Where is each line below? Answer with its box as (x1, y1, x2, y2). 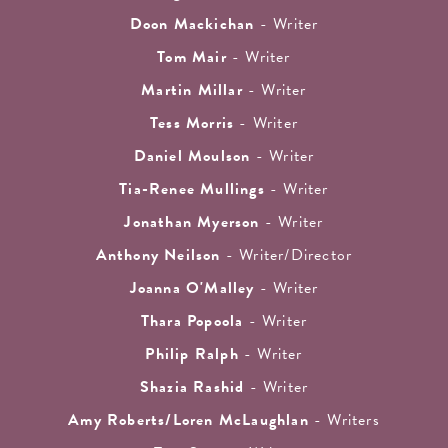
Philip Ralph (145, 342, 239, 367)
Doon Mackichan (129, 12, 255, 37)
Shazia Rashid (139, 375, 245, 400)
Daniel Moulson (133, 144, 251, 169)
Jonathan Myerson (124, 210, 260, 235)
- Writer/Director (220, 243, 353, 268)
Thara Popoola (140, 309, 244, 334)
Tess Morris (149, 111, 235, 136)
